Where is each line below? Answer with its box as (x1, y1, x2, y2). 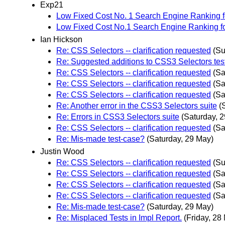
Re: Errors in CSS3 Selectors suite (56, 112, 179, 121)
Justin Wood (40, 147, 84, 156)
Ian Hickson (40, 35, 82, 44)
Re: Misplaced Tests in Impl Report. (56, 213, 182, 222)
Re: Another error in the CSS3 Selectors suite (56, 101, 217, 110)
